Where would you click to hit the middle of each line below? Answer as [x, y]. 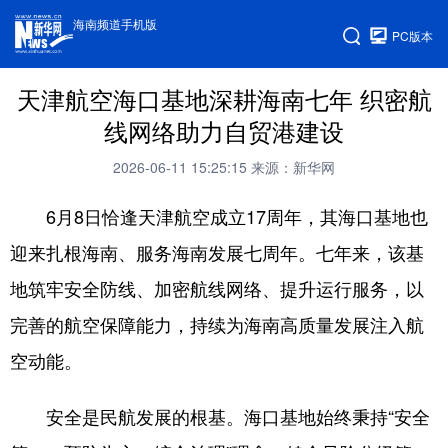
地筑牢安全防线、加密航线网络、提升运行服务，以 [217, 288]
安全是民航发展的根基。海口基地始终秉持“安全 [220, 416]
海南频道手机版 [115, 23]
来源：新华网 [293, 167]
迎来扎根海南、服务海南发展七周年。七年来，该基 [217, 252]
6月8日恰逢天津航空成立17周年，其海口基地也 [219, 216]
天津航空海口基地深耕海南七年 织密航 [224, 99]
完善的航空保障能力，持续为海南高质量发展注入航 [217, 324]
